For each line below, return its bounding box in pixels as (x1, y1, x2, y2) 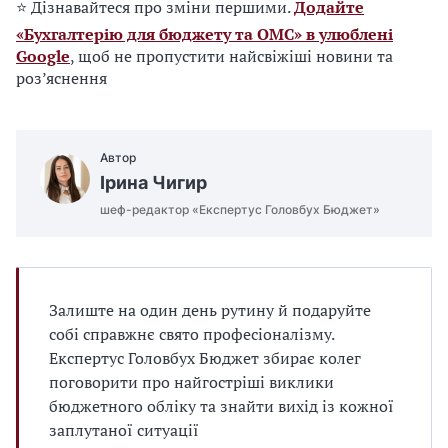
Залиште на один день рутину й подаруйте (49, 299, 371, 321)
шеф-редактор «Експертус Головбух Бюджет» (100, 202, 380, 217)
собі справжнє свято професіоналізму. (49, 323, 335, 345)
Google (16, 45, 70, 67)
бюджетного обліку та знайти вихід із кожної (49, 395, 394, 417)
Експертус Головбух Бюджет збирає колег (49, 347, 361, 369)
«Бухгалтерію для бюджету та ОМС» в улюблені (16, 23, 393, 45)
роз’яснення (16, 67, 107, 89)
